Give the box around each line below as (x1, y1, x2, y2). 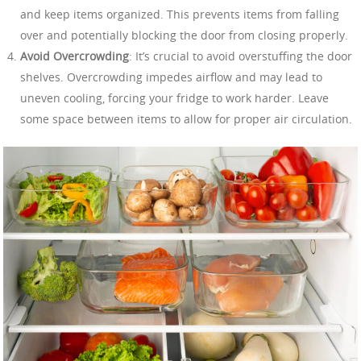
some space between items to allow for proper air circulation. (20, 110, 352, 127)
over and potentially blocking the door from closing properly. (20, 27, 348, 43)
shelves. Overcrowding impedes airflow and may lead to (20, 68, 322, 85)
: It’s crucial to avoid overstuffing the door (129, 48, 352, 64)
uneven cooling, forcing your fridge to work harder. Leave (20, 89, 329, 106)
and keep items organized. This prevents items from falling (20, 6, 339, 22)
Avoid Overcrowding (20, 48, 129, 64)
